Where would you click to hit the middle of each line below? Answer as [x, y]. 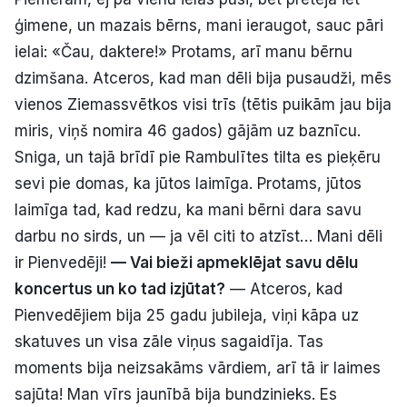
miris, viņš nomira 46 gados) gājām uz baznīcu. [188, 130]
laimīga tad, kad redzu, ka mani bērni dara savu [188, 209]
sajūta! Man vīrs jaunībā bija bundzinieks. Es [176, 394]
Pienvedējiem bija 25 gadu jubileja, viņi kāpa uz [187, 315]
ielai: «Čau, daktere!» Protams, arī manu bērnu [184, 51]
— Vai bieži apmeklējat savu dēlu [234, 262]
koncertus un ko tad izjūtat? [120, 288]
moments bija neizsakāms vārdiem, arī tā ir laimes [198, 367]
